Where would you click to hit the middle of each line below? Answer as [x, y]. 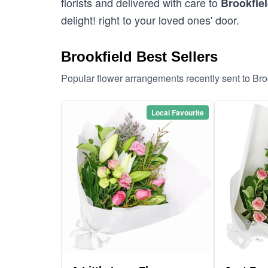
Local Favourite [178, 112]
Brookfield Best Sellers [139, 57]
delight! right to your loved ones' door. [150, 20]
